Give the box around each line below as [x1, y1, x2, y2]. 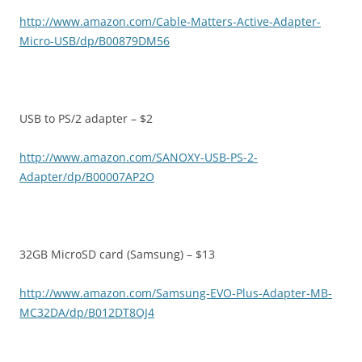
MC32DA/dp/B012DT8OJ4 [19, 305, 154, 321]
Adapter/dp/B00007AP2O [19, 169, 154, 185]
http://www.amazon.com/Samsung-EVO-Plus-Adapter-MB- [19, 285, 332, 301]
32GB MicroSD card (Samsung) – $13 [19, 246, 215, 263]
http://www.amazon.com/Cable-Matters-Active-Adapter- [19, 14, 321, 30]
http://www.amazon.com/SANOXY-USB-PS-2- [19, 149, 258, 166]
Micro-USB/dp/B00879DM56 [19, 33, 170, 49]
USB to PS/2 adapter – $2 [19, 111, 153, 127]
